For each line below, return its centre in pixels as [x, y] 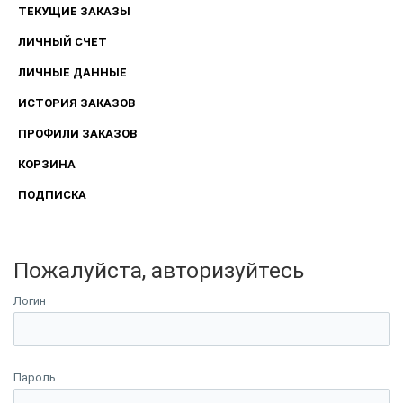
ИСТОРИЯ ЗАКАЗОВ [76, 103]
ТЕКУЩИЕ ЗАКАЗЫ [74, 12]
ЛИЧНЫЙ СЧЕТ [62, 42]
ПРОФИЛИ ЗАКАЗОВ [77, 134]
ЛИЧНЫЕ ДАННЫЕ [72, 73]
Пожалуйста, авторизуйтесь [159, 271]
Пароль [35, 378]
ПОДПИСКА [52, 195]
